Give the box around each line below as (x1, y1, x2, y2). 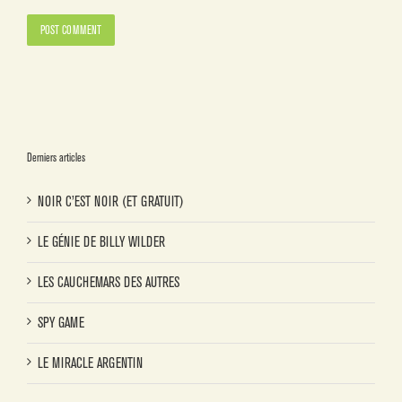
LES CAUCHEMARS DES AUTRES (38, 275, 179, 292)
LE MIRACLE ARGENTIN (38, 355, 143, 372)
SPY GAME (38, 315, 84, 332)
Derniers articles (27, 151, 85, 165)
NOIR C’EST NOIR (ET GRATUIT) (38, 194, 184, 211)
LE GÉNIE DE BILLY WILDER (38, 234, 165, 251)
